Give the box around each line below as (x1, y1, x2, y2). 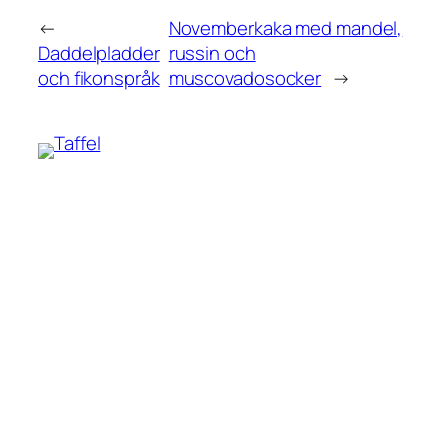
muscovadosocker (168, 65, 322, 92)
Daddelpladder (38, 40, 160, 67)
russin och (168, 40, 256, 67)
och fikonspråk (38, 65, 160, 92)
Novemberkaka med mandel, (168, 15, 403, 42)
